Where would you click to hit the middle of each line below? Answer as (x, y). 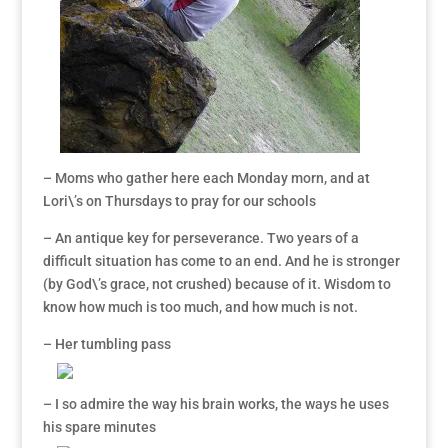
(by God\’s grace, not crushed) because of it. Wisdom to (216, 284)
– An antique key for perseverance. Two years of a (200, 238)
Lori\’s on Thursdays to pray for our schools (179, 201)
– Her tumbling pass (106, 344)
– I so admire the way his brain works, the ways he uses (215, 404)
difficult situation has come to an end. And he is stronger (221, 261)
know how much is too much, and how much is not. (200, 307)
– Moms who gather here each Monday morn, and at (206, 178)
